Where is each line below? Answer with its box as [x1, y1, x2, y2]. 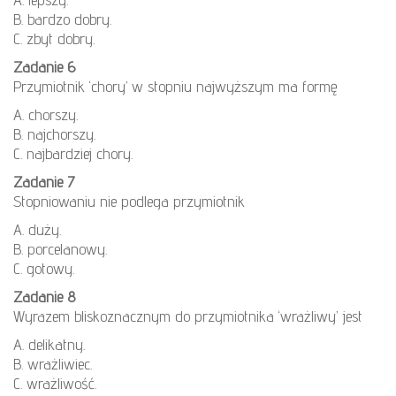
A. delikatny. [13, 334, 85, 354]
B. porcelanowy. [13, 239, 107, 258]
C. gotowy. [13, 258, 74, 278]
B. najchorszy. [13, 124, 95, 143]
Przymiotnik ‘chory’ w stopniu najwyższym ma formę [13, 76, 338, 95]
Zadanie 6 [13, 57, 75, 76]
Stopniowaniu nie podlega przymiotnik [13, 191, 245, 210]
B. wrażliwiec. [13, 354, 92, 373]
